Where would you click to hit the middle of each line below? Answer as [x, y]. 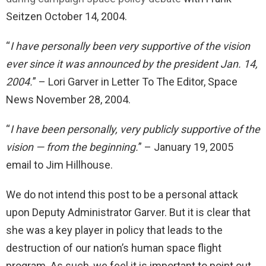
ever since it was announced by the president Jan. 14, [132, 64]
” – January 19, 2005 [186, 147]
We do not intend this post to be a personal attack [122, 194]
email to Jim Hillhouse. [59, 164]
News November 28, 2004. [68, 99]
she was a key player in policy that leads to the [114, 230]
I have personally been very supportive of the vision [130, 46]
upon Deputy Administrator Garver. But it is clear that [128, 212]
